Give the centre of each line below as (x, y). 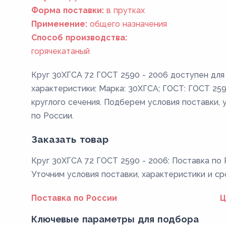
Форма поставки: (68, 10)
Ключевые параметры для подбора (115, 219)
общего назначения (129, 24)
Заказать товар (70, 139)
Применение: (60, 24)
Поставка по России (74, 198)
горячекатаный (61, 51)
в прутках (126, 10)
